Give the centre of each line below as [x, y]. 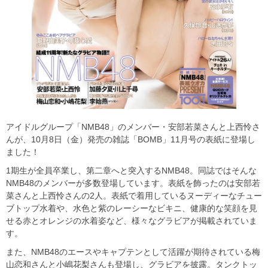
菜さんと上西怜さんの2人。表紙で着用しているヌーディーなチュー [134, 196]
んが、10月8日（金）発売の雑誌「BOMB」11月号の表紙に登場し [131, 139]
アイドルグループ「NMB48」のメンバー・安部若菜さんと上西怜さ [133, 127]
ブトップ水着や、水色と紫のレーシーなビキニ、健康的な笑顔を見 [132, 208]
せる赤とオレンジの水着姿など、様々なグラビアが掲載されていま [132, 221]
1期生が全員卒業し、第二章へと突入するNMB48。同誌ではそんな [131, 170]
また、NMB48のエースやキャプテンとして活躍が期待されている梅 [133, 252]
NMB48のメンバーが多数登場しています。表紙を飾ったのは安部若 [133, 183]
